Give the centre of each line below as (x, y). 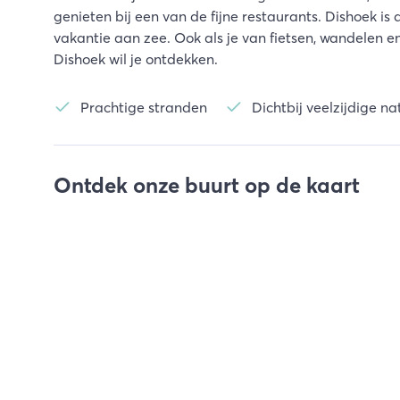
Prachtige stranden (144, 107)
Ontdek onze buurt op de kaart (207, 185)
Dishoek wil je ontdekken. (136, 59)
